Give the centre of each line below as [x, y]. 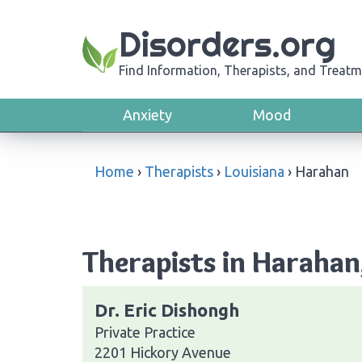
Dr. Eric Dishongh [167, 309]
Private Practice [145, 332]
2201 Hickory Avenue [163, 352]
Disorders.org [227, 44]
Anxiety [147, 115]
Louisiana [254, 171]
